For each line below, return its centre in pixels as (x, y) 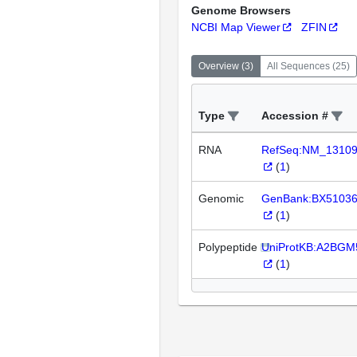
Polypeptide (228, 247)
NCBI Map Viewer (236, 27)
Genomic (221, 199)
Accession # (295, 116)
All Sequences (298, 67)
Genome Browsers (241, 11)
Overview (219, 67)
